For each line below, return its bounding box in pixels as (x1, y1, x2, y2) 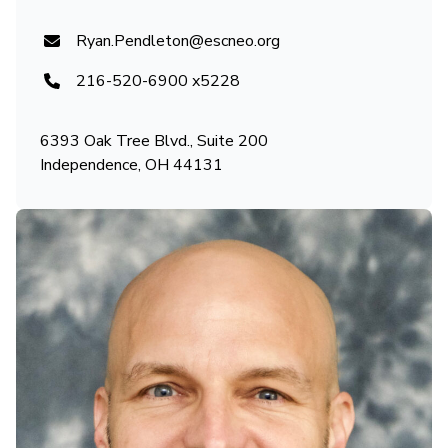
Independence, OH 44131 (40, 154, 223, 177)
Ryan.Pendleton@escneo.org (76, 30, 280, 53)
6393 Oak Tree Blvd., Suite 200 (40, 130, 268, 153)
